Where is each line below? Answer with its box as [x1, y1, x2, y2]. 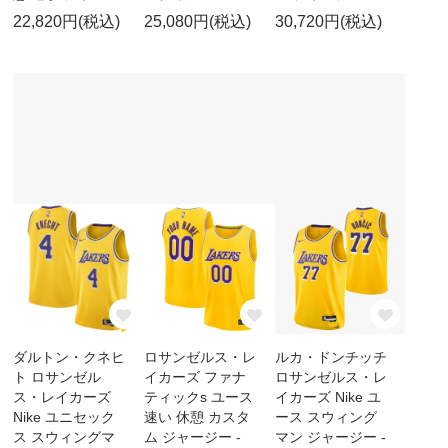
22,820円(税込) [13, 13, 121, 31]
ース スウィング [274, 409, 377, 426]
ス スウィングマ [13, 429, 116, 446]
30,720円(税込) [274, 13, 382, 31]
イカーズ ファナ [143, 369, 246, 386]
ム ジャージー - [143, 429, 241, 446]
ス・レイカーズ [13, 389, 112, 406]
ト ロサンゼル [13, 369, 102, 386]
